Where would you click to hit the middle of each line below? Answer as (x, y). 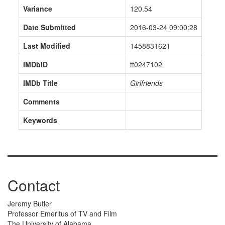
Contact (34, 185)
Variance (38, 9)
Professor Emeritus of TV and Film (62, 213)
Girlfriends (147, 83)
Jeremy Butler (30, 203)
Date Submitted (50, 27)
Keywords (40, 120)
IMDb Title (41, 83)
